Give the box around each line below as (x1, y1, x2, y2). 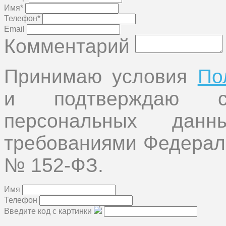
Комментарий (4, 35, 130, 57)
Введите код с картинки (4, 206, 92, 215)
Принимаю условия (4, 65, 198, 87)
